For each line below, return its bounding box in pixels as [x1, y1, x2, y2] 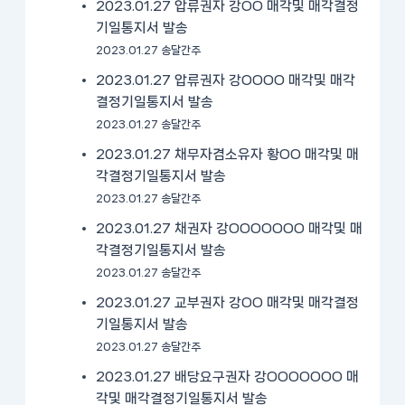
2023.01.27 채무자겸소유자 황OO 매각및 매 [96, 146, 360, 162]
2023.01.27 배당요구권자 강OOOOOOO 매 [96, 369, 360, 384]
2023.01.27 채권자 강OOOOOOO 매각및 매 [96, 221, 363, 236]
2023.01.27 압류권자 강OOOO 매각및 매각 [96, 72, 356, 88]
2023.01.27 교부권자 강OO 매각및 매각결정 [96, 295, 360, 310]
